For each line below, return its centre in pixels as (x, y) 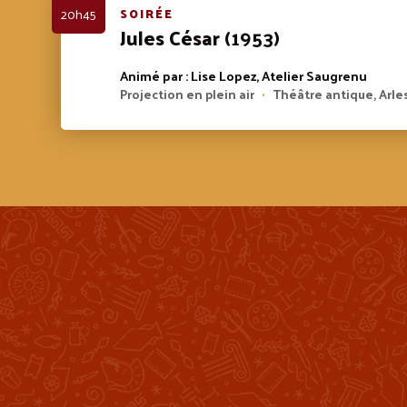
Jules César (170, 37)
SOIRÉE (147, 14)
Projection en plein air (189, 94)
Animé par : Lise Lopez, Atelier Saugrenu (244, 76)
